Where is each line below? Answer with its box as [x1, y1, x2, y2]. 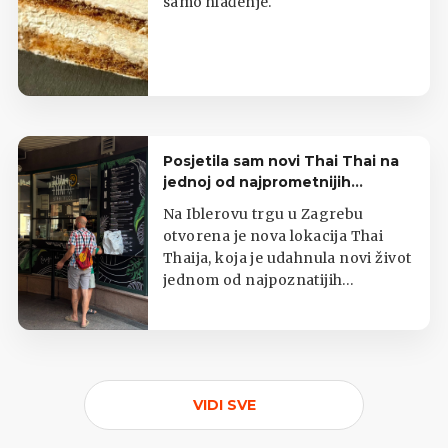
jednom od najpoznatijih [163, 271, 343, 290]
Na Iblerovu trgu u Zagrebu [163, 205, 364, 224]
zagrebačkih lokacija [163, 194, 319, 213]
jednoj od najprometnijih [163, 173, 351, 192]
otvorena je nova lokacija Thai [163, 227, 384, 246]
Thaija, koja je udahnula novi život [163, 249, 412, 268]
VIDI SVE [192, 396, 256, 415]
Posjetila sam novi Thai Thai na [163, 152, 399, 171]
